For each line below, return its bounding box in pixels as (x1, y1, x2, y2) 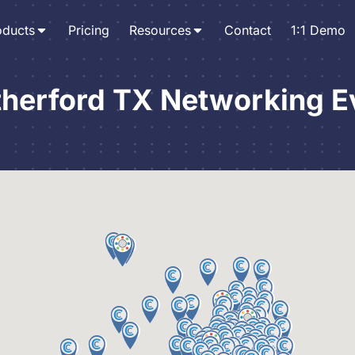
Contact (223, 21, 271, 38)
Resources (128, 21, 191, 38)
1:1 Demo (290, 21, 345, 38)
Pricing (67, 21, 109, 38)
